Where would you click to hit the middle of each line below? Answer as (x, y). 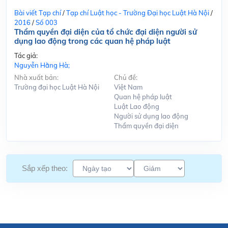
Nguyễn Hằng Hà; (42, 65)
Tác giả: (26, 55)
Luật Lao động (137, 106)
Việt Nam (128, 87)
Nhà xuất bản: (36, 77)
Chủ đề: (126, 77)
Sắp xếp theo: (45, 168)
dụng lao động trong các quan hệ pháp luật (92, 41)
